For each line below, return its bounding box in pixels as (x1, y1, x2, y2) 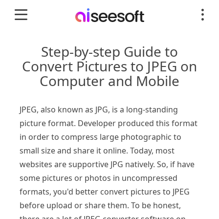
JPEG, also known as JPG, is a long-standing (20, 104, 178, 115)
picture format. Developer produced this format (20, 118, 197, 129)
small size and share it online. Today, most (20, 145, 175, 156)
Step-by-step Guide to (41, 42, 178, 61)
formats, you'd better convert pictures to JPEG (20, 186, 190, 197)
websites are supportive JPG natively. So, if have (20, 159, 195, 170)
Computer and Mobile (40, 71, 179, 90)
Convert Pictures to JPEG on (22, 57, 197, 75)
